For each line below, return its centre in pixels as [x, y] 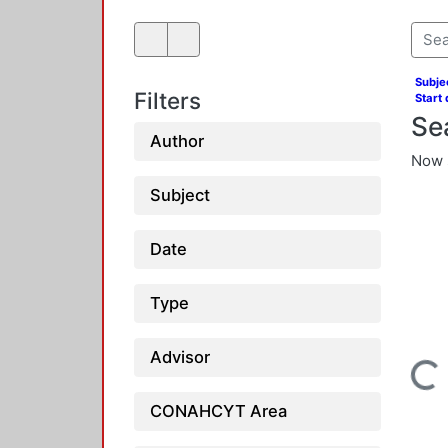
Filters [167, 101]
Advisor [180, 356]
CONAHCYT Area [218, 410]
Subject [180, 194]
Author [177, 140]
